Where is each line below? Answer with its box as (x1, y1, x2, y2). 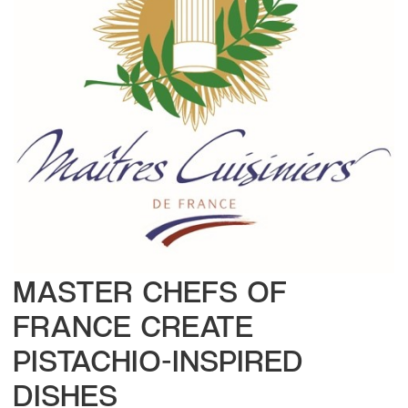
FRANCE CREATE (14, 306, 254, 344)
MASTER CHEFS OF (14, 271, 288, 310)
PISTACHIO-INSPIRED (14, 341, 304, 379)
